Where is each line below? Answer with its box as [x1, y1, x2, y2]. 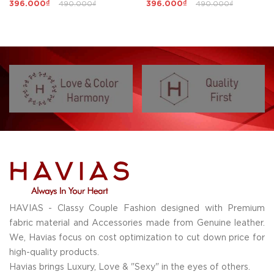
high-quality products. [9, 248, 99, 256]
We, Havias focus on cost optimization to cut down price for [9, 234, 265, 242]
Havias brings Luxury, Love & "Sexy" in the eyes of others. [9, 263, 250, 271]
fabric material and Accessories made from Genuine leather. [9, 219, 265, 227]
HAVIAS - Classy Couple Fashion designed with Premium [9, 204, 265, 212]
